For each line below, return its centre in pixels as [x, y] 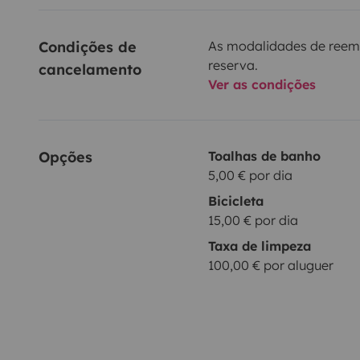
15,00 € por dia [253, 221]
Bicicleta [235, 201]
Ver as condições [262, 85]
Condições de [90, 47]
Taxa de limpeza [259, 246]
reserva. [233, 65]
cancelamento [90, 70]
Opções [65, 157]
